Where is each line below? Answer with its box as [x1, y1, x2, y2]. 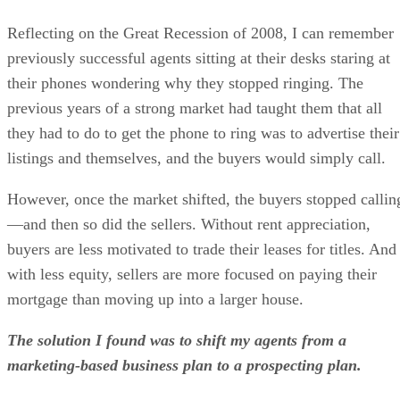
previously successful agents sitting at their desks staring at [7, 49, 390, 68]
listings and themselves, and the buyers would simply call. [7, 149, 386, 168]
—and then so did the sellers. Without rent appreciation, [7, 215, 371, 234]
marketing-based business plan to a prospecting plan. [7, 356, 366, 375]
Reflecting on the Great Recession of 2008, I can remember [7, 24, 394, 43]
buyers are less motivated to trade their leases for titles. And [7, 240, 396, 259]
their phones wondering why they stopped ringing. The [7, 74, 363, 93]
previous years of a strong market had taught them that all [7, 99, 382, 118]
